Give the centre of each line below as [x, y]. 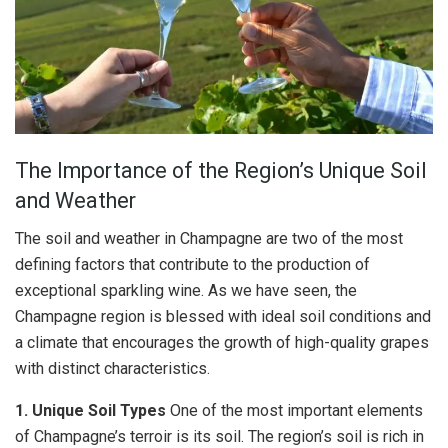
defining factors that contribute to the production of [192, 265]
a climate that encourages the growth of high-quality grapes [222, 343]
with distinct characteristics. [112, 369]
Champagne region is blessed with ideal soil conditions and [223, 317]
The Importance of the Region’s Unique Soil [221, 170]
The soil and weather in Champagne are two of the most [209, 239]
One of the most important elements [294, 411]
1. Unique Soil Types [90, 411]
